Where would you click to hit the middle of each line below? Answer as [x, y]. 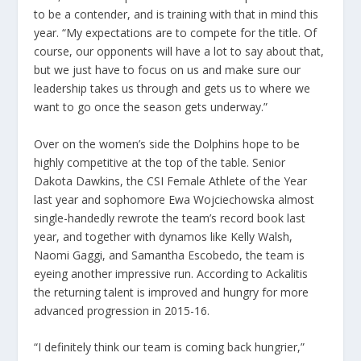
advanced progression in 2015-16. [122, 310]
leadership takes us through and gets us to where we [172, 89]
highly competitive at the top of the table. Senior [160, 162]
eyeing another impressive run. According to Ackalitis [171, 273]
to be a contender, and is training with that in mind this [176, 15]
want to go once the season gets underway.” [151, 107]
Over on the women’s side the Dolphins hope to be [167, 143]
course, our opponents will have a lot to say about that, [179, 52]
